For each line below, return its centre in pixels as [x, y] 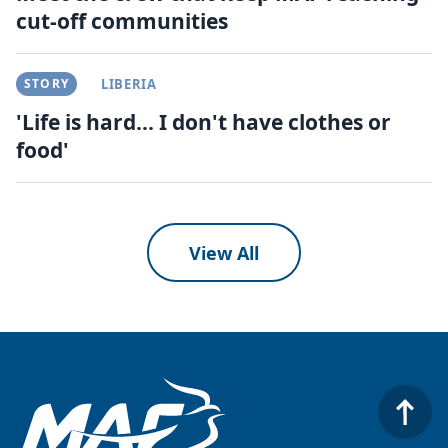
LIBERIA [129, 83]
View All [224, 252]
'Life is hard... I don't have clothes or [203, 121]
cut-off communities [122, 20]
